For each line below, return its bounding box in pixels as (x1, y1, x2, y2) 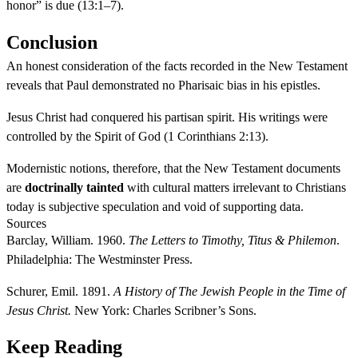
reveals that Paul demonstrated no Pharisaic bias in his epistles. (6, 78, 320, 92)
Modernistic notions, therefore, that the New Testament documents (6, 161, 340, 175)
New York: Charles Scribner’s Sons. (71, 303, 257, 317)
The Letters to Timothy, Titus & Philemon (129, 233, 336, 247)
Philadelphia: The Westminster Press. (6, 252, 193, 266)
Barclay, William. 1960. (6, 233, 129, 247)
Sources (6, 216, 46, 230)
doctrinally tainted (25, 180, 124, 194)
